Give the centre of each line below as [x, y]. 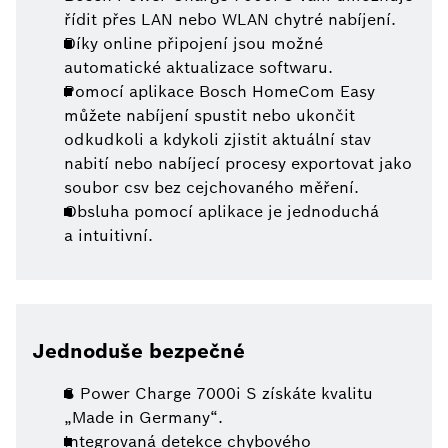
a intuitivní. [108, 236]
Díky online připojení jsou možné [193, 44]
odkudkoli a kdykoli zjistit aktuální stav [217, 140]
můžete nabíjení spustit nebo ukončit [209, 116]
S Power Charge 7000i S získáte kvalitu [218, 394]
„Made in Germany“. [143, 418]
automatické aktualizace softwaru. [198, 68]
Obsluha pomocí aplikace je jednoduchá [221, 212]
